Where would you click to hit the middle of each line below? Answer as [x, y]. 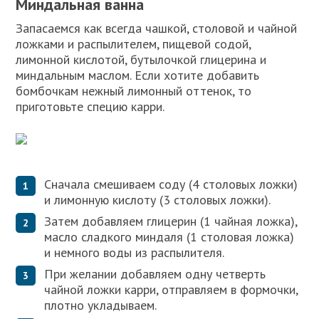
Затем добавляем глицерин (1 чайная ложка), [171, 221]
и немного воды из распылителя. [135, 253]
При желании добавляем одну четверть [155, 274]
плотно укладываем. [101, 305]
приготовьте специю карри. [90, 106]
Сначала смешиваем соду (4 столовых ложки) [171, 184]
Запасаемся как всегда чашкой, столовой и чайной [157, 28]
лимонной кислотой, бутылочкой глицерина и [141, 59]
